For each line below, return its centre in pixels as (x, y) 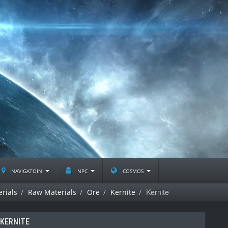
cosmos (133, 170)
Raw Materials (52, 192)
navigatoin (27, 170)
